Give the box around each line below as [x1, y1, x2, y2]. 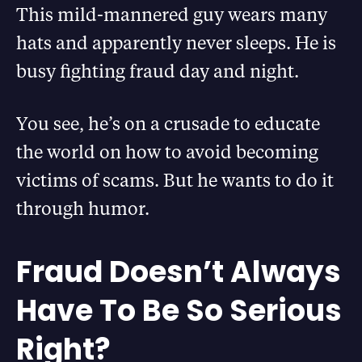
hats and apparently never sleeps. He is [16, 31, 336, 54]
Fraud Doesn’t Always [16, 251, 341, 293]
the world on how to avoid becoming [16, 140, 318, 163]
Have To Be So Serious [16, 290, 342, 331]
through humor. [16, 196, 149, 220]
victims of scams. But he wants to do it [16, 168, 334, 192]
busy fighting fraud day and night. [16, 59, 299, 82]
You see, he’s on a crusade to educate [16, 112, 320, 135]
